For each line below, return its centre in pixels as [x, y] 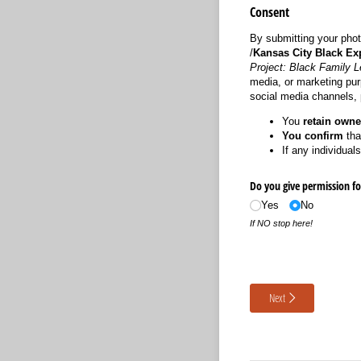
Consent [271, 12]
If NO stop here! [282, 224]
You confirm [312, 135]
